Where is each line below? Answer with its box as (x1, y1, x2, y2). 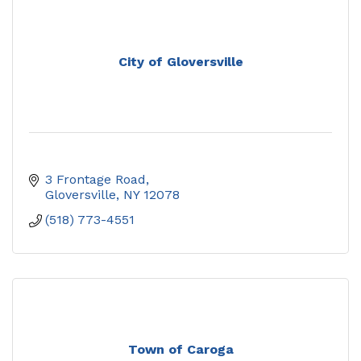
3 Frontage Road (45, 171, 146, 187)
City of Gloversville (118, 53, 243, 69)
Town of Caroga (127, 341, 234, 357)
